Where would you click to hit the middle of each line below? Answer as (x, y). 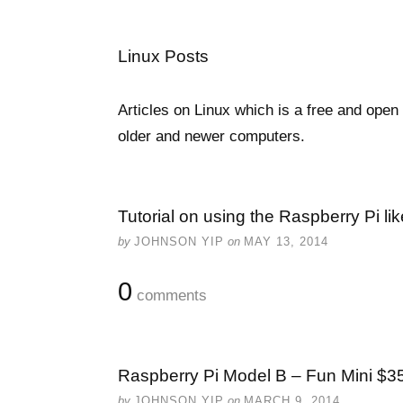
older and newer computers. (211, 136)
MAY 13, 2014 (286, 242)
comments (170, 296)
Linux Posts (163, 56)
